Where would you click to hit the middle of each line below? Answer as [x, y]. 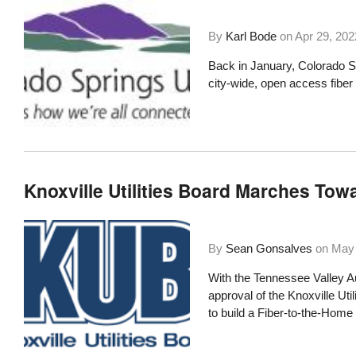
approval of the [248, 295]
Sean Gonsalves [269, 248]
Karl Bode [251, 37]
